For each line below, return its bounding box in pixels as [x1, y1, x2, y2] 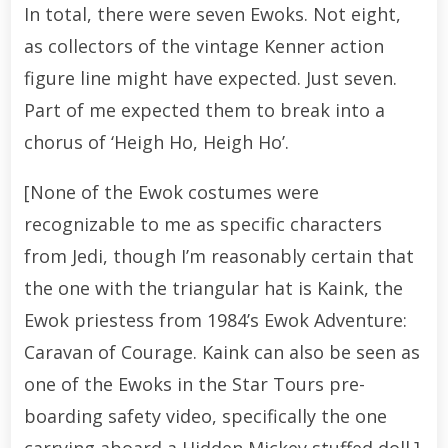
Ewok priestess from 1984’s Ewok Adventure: [23, 307, 407, 332]
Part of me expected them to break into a [23, 97, 385, 122]
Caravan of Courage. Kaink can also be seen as [23, 339, 420, 364]
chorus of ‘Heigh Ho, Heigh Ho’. [23, 129, 289, 154]
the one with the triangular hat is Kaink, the [23, 275, 403, 300]
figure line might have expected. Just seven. [23, 65, 397, 90]
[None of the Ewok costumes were [23, 179, 319, 204]
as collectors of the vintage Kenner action [23, 33, 384, 58]
